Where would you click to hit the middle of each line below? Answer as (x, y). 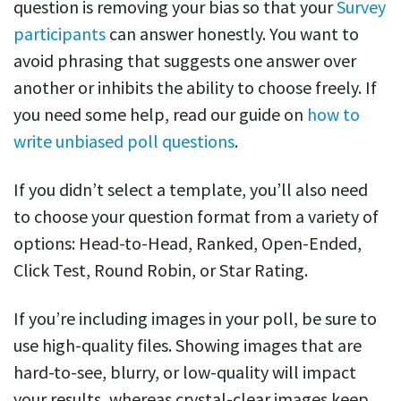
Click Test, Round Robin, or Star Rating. (161, 270)
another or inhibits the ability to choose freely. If (195, 88)
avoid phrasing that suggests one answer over (185, 61)
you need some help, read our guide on (160, 115)
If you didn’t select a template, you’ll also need (191, 190)
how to (333, 115)
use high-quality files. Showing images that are (188, 346)
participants (60, 34)
